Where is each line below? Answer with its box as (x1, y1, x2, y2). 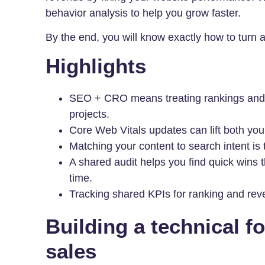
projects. (69, 108, 109, 121)
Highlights (46, 54, 146, 78)
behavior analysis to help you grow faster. (46, 7, 244, 19)
